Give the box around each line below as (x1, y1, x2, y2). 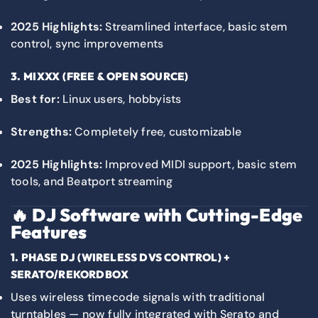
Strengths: (11, 124, 72, 139)
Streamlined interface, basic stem (102, 19, 288, 35)
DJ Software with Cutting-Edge (32, 203, 303, 226)
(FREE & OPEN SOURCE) (60, 70, 189, 84)
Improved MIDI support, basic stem (102, 156, 297, 172)
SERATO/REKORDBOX (11, 268, 129, 282)
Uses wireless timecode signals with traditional (11, 289, 265, 305)
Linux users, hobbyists (59, 91, 182, 106)
